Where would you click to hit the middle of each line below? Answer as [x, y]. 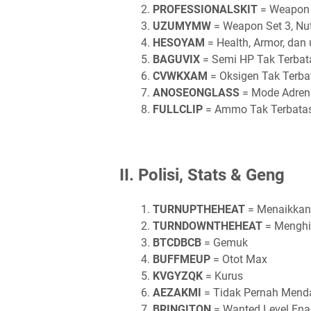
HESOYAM [179, 43]
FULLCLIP [178, 109]
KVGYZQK [178, 276]
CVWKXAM [180, 76]
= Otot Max [239, 259]
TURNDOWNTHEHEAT [208, 226]
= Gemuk [225, 243]
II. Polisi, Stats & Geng [202, 175]
